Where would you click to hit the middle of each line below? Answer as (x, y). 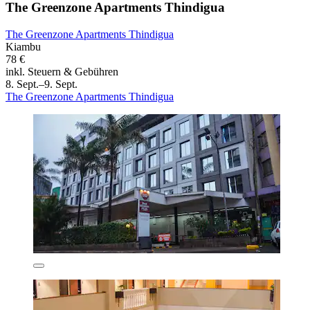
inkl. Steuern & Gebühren (62, 71)
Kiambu (23, 46)
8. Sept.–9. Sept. (42, 84)
